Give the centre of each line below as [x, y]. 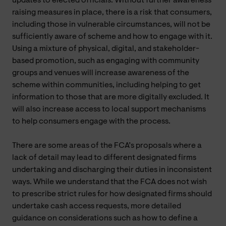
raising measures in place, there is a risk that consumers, [112, 12]
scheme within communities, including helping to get [106, 85]
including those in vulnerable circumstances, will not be [111, 24]
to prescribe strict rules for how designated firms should [112, 194]
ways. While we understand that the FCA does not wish [109, 182]
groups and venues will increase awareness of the [101, 73]
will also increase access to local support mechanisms [109, 109]
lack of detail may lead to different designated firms [104, 158]
